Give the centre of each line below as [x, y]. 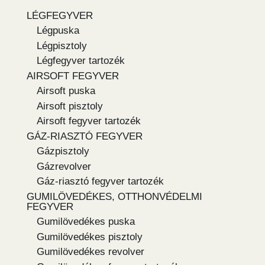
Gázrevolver [64, 166]
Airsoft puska [66, 91]
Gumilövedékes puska [86, 222]
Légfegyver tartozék [81, 61]
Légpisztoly [62, 46]
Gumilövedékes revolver [91, 252]
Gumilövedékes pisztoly [90, 237]
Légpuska [58, 31]
